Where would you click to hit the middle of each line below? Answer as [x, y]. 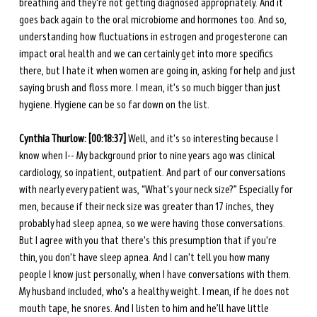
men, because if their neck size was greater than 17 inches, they [147, 207]
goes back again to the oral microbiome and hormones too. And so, [154, 20]
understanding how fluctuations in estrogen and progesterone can [154, 37]
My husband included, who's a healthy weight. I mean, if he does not [155, 292]
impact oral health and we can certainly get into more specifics [147, 54]
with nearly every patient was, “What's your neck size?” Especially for [156, 190]
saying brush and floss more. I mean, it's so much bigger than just [151, 88]
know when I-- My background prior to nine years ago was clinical [148, 156]
